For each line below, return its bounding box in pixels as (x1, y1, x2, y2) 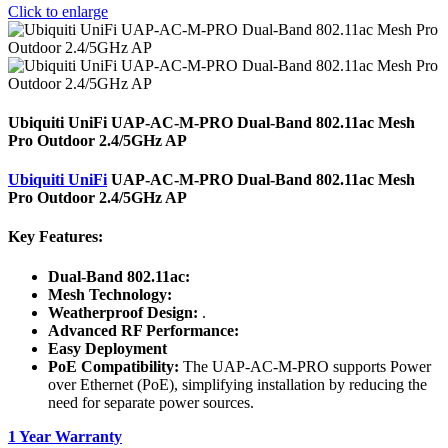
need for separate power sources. (48, 393, 254, 411)
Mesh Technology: (48, 285, 172, 303)
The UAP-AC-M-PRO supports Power (179, 357, 431, 375)
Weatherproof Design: (48, 303, 198, 321)
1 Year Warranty (8, 427, 122, 445)
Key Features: (8, 228, 103, 246)
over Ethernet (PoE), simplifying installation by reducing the (48, 375, 427, 393)
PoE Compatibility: (48, 357, 179, 375)
